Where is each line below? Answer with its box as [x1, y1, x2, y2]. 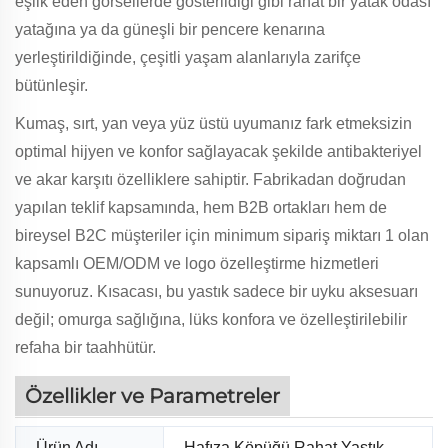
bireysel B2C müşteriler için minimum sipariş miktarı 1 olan [15, 226, 429, 244]
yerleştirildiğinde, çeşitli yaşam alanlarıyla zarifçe [15, 48, 361, 66]
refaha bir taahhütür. [15, 338, 156, 356]
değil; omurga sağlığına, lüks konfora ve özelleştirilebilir [15, 310, 407, 328]
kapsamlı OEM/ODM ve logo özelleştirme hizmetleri [15, 254, 379, 272]
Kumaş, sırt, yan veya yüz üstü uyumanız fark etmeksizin [15, 114, 412, 132]
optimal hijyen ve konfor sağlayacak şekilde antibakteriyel [15, 142, 422, 160]
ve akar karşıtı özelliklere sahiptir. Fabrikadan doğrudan [15, 170, 406, 188]
